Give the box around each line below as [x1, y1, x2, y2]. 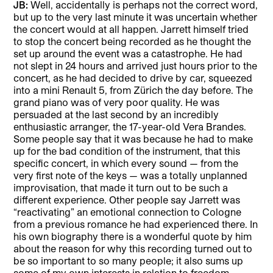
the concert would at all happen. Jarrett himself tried [13, 23, 249, 35]
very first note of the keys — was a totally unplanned [13, 169, 248, 181]
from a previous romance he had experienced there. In [13, 218, 258, 230]
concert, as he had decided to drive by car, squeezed [13, 71, 253, 83]
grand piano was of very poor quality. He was [13, 96, 220, 108]
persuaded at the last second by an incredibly [13, 108, 219, 120]
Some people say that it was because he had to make [13, 132, 253, 144]
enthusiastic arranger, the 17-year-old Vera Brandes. [13, 120, 247, 132]
